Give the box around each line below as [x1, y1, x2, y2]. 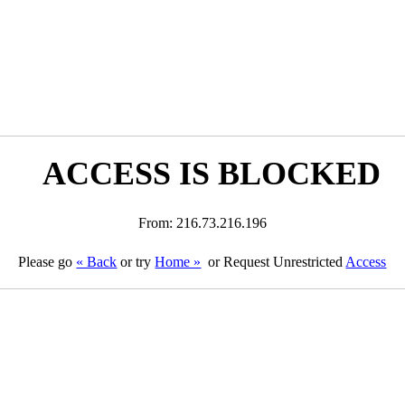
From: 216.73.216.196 [137, 215, 267, 231]
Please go [18, 254, 77, 269]
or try [117, 254, 155, 269]
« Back [76, 254, 118, 269]
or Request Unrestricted [204, 254, 346, 269]
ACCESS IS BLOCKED [42, 155, 381, 192]
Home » [155, 254, 202, 269]
